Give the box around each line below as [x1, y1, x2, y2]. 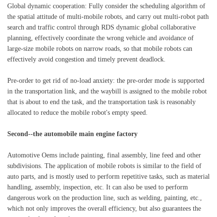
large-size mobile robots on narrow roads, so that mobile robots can [7, 45, 192, 53]
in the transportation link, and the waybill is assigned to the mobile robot [7, 88, 207, 95]
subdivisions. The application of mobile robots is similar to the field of [7, 162, 201, 170]
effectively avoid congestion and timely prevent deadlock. [7, 56, 166, 63]
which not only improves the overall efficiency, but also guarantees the [7, 205, 201, 213]
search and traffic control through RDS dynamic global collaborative [7, 24, 196, 31]
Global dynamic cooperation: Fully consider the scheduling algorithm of [7, 2, 205, 10]
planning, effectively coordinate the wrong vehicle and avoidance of [7, 34, 194, 42]
